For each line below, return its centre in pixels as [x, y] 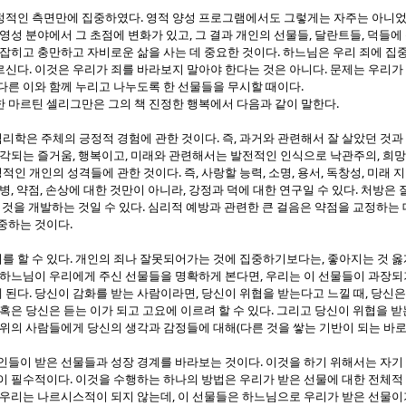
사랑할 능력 [232, 173]
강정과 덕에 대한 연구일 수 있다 [272, 190]
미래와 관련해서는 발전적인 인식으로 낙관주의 [254, 156]
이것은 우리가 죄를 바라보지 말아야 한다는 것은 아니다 [179, 70]
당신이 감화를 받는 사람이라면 [115, 294]
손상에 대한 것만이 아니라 [114, 190]
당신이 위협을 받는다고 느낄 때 [283, 294]
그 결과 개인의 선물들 [252, 35]
